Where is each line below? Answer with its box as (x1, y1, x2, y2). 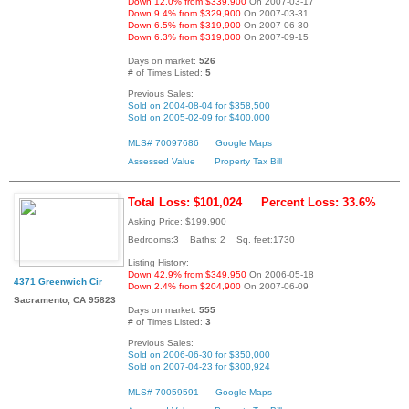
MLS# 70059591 (128, 387, 199, 398)
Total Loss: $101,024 (128, 195, 242, 210)
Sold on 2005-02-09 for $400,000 (128, 111, 270, 122)
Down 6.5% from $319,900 (128, 19, 241, 30)
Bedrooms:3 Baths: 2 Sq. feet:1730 (128, 235, 295, 246)
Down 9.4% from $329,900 (128, 7, 241, 18)
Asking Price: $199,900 (128, 216, 226, 227)
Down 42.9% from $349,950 (128, 269, 246, 280)
